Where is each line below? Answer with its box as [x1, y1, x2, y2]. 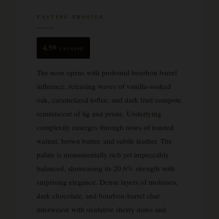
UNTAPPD [59, 46, 84, 51]
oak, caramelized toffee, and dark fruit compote [37, 94, 181, 105]
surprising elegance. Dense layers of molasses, [37, 176, 178, 187]
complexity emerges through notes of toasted [37, 122, 174, 132]
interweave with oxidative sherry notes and [37, 204, 166, 214]
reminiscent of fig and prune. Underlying [37, 108, 161, 118]
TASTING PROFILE [37, 13, 105, 20]
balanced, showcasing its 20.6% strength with [37, 163, 175, 173]
